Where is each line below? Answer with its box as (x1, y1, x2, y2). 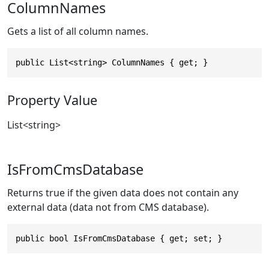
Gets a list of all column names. (7, 24, 148, 38)
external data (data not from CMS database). (7, 201, 209, 214)
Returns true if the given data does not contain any (7, 186, 238, 200)
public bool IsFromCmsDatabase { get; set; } (16, 234, 222, 244)
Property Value (7, 91, 97, 109)
